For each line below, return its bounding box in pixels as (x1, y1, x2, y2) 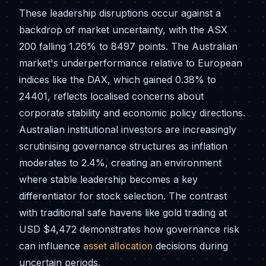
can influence (19, 240, 83, 252)
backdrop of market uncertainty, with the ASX (19, 24, 227, 36)
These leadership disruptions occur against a (19, 7, 221, 19)
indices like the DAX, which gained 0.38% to (19, 74, 216, 85)
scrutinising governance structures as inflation (19, 140, 227, 152)
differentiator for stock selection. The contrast (19, 190, 227, 202)
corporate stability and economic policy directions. (19, 107, 245, 119)
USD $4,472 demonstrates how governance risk (19, 223, 239, 235)
